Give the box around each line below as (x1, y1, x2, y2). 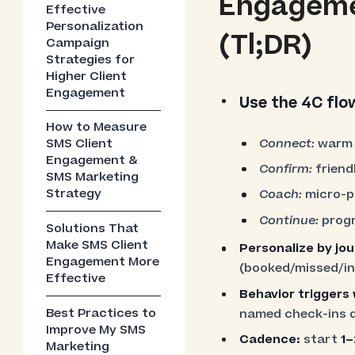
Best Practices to (46, 305, 157, 323)
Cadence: (239, 330, 300, 348)
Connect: (259, 135, 315, 152)
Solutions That (46, 220, 139, 238)
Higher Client (46, 67, 128, 85)
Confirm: (259, 160, 313, 177)
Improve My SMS (46, 322, 147, 339)
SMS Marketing (46, 169, 139, 186)
